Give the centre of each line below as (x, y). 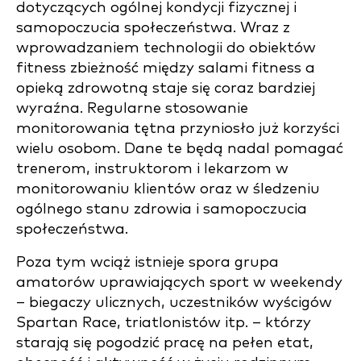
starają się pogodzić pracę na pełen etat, (165, 343)
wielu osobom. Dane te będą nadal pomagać (180, 149)
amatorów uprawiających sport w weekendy (179, 282)
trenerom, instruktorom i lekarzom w (152, 169)
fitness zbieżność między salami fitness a (166, 68)
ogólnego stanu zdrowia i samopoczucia (162, 209)
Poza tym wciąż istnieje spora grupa (147, 262)
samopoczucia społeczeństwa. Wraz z (153, 28)
